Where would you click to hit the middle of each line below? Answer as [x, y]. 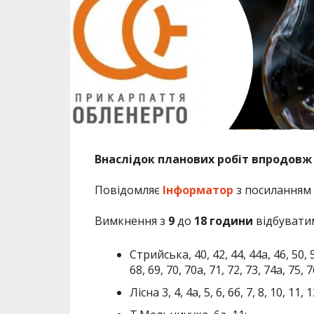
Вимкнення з [131, 220]
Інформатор [198, 190]
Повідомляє [128, 190]
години [231, 220]
